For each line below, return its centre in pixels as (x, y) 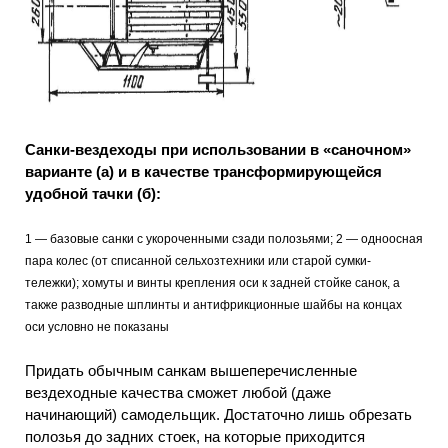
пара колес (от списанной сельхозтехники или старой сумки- (198, 261)
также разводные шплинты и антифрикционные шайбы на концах (213, 305)
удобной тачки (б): (93, 193)
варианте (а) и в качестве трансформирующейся (203, 171)
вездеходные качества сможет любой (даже (178, 392)
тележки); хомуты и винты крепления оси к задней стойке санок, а (212, 283)
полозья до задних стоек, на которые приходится (195, 436)
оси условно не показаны (97, 327)
